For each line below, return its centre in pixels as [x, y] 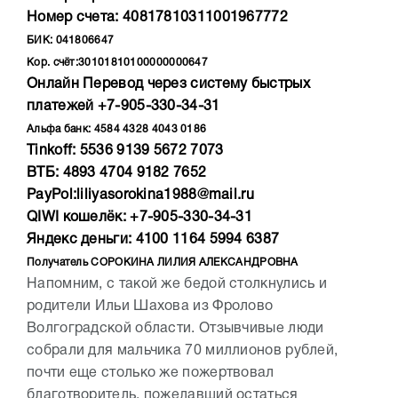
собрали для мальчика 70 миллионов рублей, [183, 351]
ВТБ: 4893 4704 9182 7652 [117, 174]
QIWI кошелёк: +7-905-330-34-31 [139, 218]
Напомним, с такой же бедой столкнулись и [177, 285]
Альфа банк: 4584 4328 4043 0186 [117, 130]
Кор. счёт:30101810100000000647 [117, 63]
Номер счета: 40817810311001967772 [157, 18]
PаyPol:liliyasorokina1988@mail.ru [140, 196]
